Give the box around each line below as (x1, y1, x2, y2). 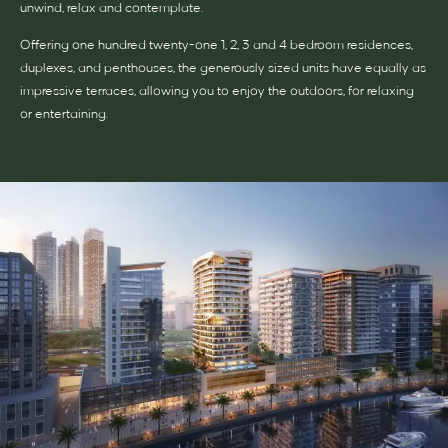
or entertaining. (20, 107, 108, 121)
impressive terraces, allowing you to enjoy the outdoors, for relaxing (20, 84, 414, 98)
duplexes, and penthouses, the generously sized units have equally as (20, 61, 426, 75)
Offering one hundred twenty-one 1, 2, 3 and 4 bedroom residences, (20, 38, 413, 52)
